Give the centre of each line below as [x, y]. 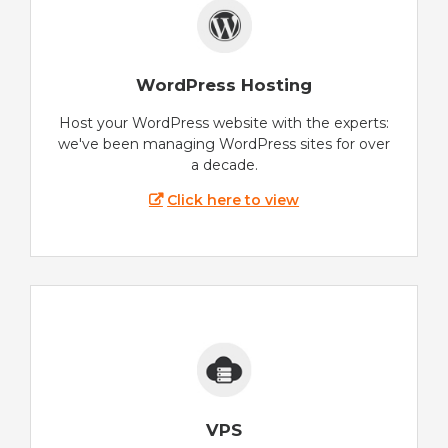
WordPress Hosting [224, 85]
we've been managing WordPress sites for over [224, 144]
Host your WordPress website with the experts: [224, 123]
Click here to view [233, 200]
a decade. [224, 165]
